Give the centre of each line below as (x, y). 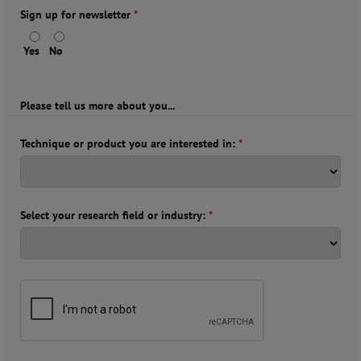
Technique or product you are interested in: (129, 143)
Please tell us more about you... (98, 106)
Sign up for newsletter (77, 15)
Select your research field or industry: (114, 215)
